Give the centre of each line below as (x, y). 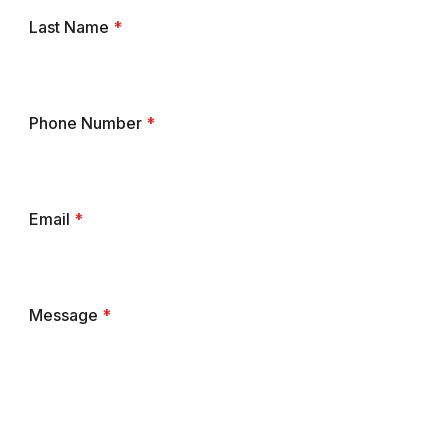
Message (65, 314)
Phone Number (87, 122)
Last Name (70, 26)
